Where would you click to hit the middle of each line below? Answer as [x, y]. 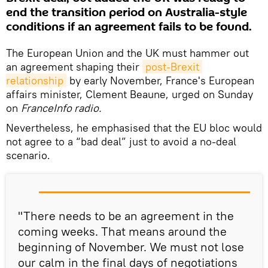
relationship [35, 81]
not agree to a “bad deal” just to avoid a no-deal [121, 142]
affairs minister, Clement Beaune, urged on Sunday [130, 95]
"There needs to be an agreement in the [126, 216]
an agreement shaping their [74, 67]
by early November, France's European [160, 81]
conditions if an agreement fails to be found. [129, 27]
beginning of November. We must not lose [131, 247]
